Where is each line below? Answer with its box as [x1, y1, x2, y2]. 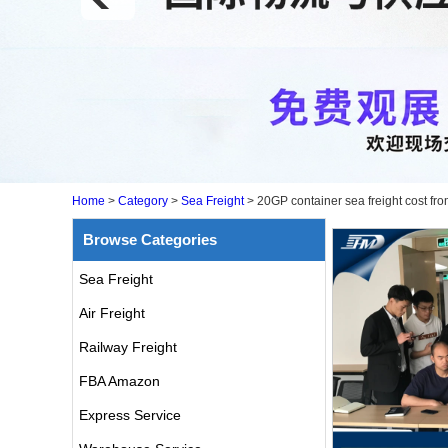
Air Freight [79, 305, 145, 321]
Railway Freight [79, 339, 177, 355]
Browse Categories [83, 231, 217, 248]
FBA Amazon [79, 373, 160, 389]
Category [118, 194, 168, 208]
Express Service [79, 407, 181, 423]
